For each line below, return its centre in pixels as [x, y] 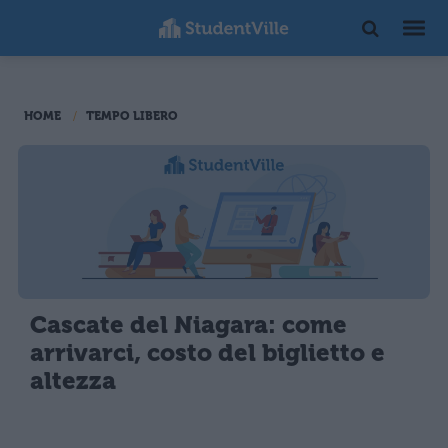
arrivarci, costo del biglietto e [207, 353]
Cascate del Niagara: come [188, 325]
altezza [73, 381]
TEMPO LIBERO [132, 116]
